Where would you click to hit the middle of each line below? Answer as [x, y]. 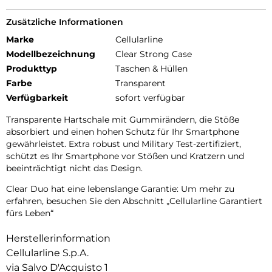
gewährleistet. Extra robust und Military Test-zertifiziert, [124, 144]
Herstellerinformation [58, 239]
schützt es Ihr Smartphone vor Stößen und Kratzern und [125, 156]
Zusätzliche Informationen [65, 22]
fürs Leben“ [30, 213]
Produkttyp [32, 69]
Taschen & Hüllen [151, 69]
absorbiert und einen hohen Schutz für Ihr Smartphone [123, 132]
